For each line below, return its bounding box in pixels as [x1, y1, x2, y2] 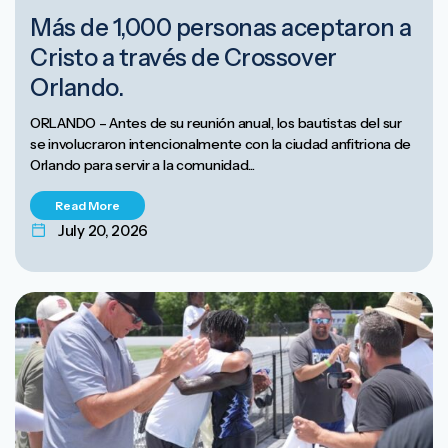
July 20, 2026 [58, 221, 149, 241]
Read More [55, 198, 120, 214]
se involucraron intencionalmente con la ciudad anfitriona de [30, 135, 412, 154]
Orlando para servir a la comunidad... [30, 156, 255, 175]
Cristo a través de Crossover [30, 43, 337, 73]
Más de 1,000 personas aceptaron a [30, 13, 412, 43]
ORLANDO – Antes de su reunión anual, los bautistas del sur [30, 114, 402, 133]
